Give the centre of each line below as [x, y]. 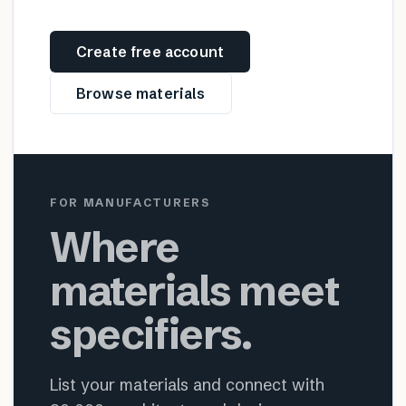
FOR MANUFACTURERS [130, 203]
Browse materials [141, 93]
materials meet [194, 290]
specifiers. [151, 334]
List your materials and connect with [187, 385]
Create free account [150, 52]
